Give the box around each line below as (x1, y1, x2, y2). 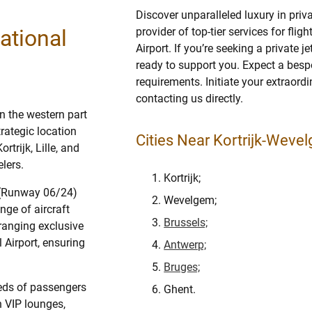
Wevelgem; (164, 193, 217, 207)
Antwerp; (164, 237, 207, 251)
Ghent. (164, 282, 196, 296)
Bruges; (164, 260, 201, 274)
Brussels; (164, 215, 208, 229)
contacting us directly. (136, 91, 244, 105)
